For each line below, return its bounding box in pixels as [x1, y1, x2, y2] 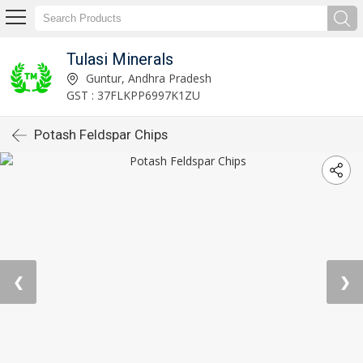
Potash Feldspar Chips [34, 126, 168, 143]
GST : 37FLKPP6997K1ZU [66, 87, 200, 103]
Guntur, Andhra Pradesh [82, 70, 211, 86]
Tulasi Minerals [66, 49, 173, 69]
